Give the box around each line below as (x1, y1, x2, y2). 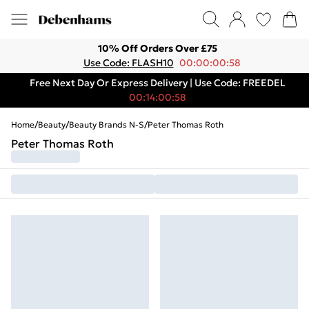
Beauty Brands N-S (69, 119, 144, 130)
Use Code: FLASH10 (83, 57, 174, 69)
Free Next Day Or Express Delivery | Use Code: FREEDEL (29, 77, 286, 89)
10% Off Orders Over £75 (97, 42, 217, 54)
